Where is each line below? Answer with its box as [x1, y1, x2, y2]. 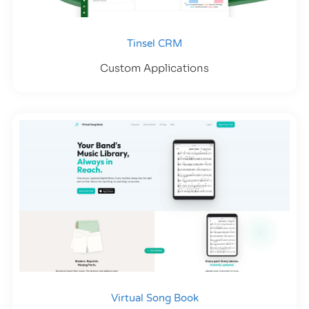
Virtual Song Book [110, 292, 199, 305]
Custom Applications [100, 61, 209, 74]
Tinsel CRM [127, 37, 182, 50]
